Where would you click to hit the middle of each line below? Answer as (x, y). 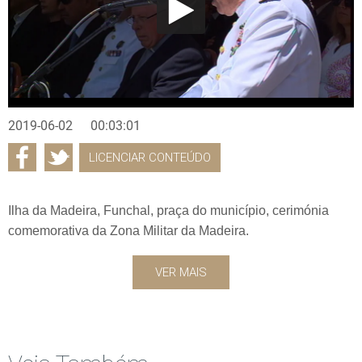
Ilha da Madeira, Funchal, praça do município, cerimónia (168, 210)
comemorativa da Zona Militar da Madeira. (128, 230)
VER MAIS (181, 272)
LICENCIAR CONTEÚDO (150, 157)
